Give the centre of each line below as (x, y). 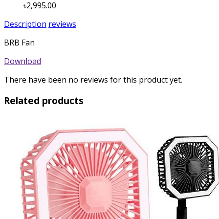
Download (22, 61)
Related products (44, 101)
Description (25, 24)
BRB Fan (19, 43)
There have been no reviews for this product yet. (93, 80)
